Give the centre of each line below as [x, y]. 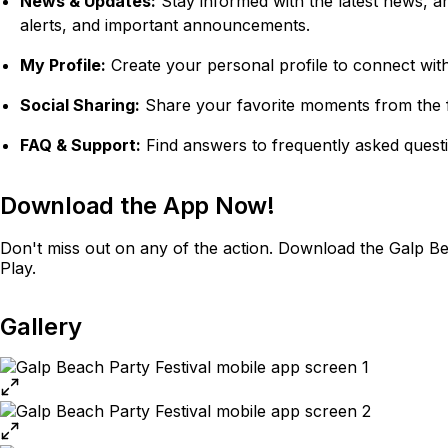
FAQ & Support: [80, 145]
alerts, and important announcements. [165, 25]
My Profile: [63, 65]
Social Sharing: [80, 105]
